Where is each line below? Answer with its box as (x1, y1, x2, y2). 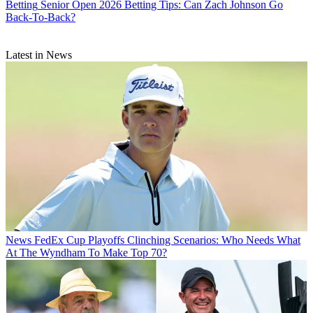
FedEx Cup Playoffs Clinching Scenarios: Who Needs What (34, 234, 300, 247)
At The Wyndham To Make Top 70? (6, 247, 167, 259)
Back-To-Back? (6, 11, 75, 24)
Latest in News (6, 49, 72, 61)
